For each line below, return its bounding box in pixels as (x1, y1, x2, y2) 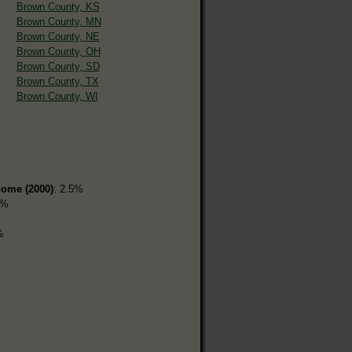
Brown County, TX (16, 75, 99, 87)
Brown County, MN (16, 15, 101, 27)
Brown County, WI (16, 90, 98, 102)
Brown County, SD (16, 60, 100, 72)
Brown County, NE (16, 30, 100, 42)
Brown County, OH (16, 45, 101, 57)
